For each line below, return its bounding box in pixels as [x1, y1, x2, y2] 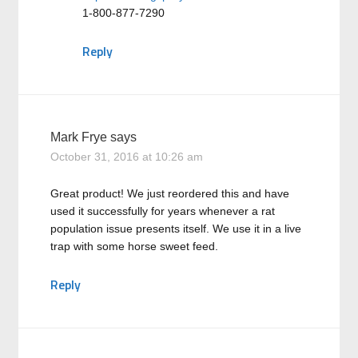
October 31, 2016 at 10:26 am [50, 150, 204, 163]
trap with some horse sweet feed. [50, 240, 219, 253]
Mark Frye [50, 130, 108, 144]
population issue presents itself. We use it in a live [50, 222, 302, 235]
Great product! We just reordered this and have [50, 187, 290, 200]
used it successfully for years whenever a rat [50, 205, 276, 217]
